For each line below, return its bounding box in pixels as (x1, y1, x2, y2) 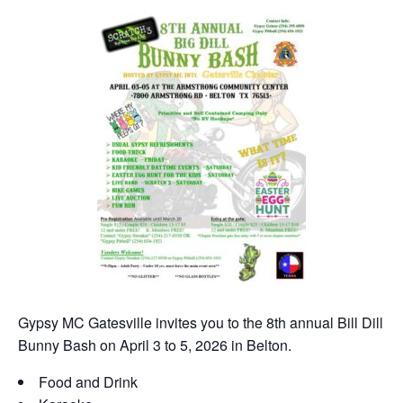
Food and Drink (39, 371, 138, 392)
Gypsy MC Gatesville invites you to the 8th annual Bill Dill (18, 311, 383, 333)
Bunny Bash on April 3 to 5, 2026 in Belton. (18, 334, 291, 355)
